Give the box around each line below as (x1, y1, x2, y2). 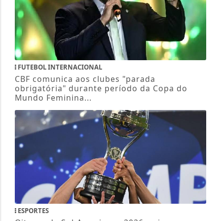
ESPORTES (16, 206, 49, 216)
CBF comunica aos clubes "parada (14, 74, 155, 85)
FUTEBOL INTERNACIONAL (16, 63, 102, 72)
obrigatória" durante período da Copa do (14, 83, 187, 94)
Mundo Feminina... (14, 92, 92, 104)
